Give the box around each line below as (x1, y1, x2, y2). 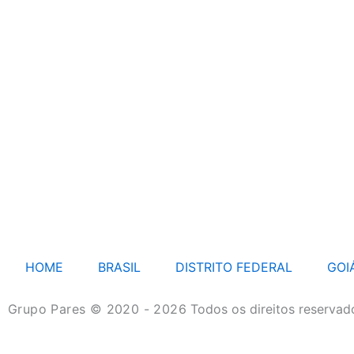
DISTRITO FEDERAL (175, 258, 292, 275)
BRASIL (97, 258, 141, 275)
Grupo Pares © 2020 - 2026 (8, 300, 191, 317)
